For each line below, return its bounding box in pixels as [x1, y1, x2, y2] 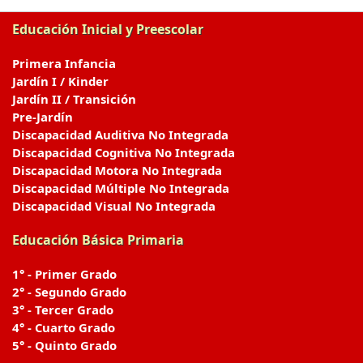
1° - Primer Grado [12, 266, 117, 282]
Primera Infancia [12, 55, 116, 71]
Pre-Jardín [12, 109, 73, 125]
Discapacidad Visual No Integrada [12, 198, 216, 214]
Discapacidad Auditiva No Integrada [12, 126, 228, 143]
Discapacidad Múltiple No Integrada [12, 180, 229, 196]
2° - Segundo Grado [12, 284, 126, 300]
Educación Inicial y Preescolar [12, 20, 203, 38]
